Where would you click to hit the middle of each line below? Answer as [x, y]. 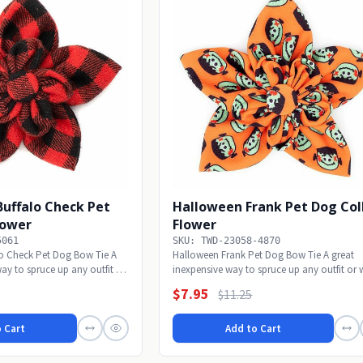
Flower [195, 225]
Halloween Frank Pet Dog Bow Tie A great [264, 255]
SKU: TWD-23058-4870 [227, 241]
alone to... [195, 284]
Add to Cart [254, 328]
